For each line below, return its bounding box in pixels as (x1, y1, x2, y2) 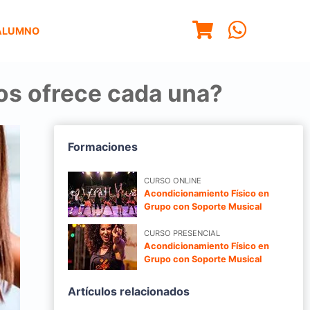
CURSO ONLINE (144, 176, 201, 186)
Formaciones (68, 139, 138, 154)
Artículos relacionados (68, 284, 190, 298)
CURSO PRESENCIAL (144, 228, 220, 239)
